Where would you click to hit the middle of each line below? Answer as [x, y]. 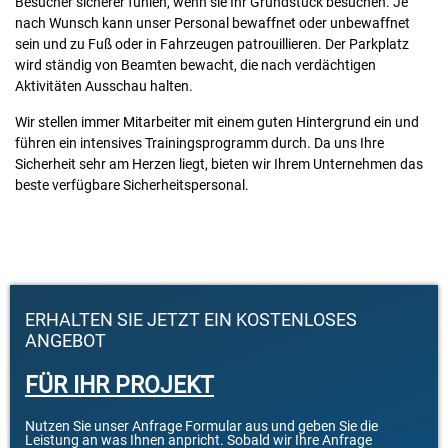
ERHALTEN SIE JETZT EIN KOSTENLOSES [191, 320]
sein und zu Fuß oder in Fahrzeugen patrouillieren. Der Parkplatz [212, 44]
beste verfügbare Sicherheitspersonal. [132, 184]
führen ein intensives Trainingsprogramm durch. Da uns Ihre [199, 142]
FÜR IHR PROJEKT [119, 385]
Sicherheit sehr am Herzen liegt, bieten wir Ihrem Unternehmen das [219, 163]
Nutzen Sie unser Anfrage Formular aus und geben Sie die [201, 426]
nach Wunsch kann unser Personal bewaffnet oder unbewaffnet [212, 23]
